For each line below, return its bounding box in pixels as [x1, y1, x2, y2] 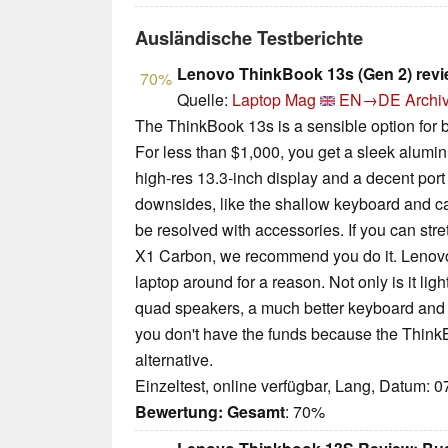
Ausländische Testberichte [135, 24, 363, 52]
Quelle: [177, 88, 232, 112]
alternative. [135, 348, 213, 372]
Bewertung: [135, 400, 223, 424]
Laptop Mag [232, 88, 316, 112]
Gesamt [227, 400, 285, 424]
